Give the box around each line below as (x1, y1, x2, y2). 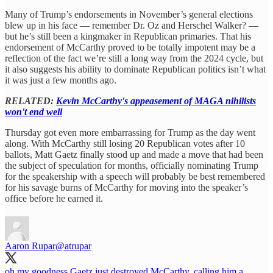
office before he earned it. (5, 193, 103, 204)
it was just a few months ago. (5, 74, 116, 85)
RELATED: (5, 95, 56, 106)
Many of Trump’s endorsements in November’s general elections (5, 9, 253, 19)
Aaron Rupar (5, 240, 55, 251)
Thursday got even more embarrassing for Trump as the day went (5, 127, 255, 138)
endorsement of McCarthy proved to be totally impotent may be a (5, 41, 255, 52)
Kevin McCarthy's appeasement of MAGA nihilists (56, 95, 256, 106)
